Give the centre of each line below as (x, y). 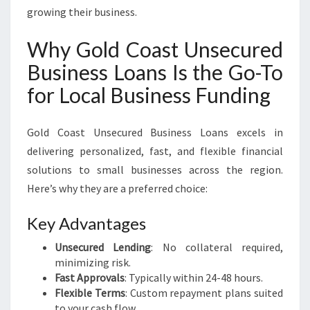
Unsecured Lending (103, 247)
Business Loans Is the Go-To (155, 72)
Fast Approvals (90, 277)
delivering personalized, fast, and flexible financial (155, 151)
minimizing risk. (93, 262)
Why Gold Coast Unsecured (155, 49)
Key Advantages (86, 223)
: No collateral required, (217, 247)
